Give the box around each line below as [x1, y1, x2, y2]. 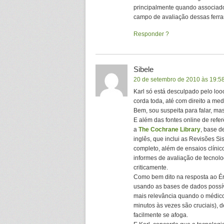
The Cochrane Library [138, 126, 200, 133]
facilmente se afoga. [133, 211, 188, 218]
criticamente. [133, 164, 168, 171]
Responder [133, 30, 164, 37]
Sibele [133, 65, 153, 73]
